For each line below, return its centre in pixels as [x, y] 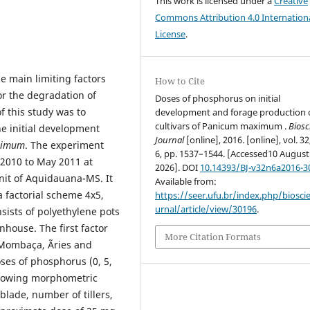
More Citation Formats [213, 237]
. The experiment [64, 145]
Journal [170, 140]
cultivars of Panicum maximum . [222, 126]
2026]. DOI [178, 168]
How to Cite [180, 81]
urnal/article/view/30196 [206, 209]
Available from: [186, 182]
